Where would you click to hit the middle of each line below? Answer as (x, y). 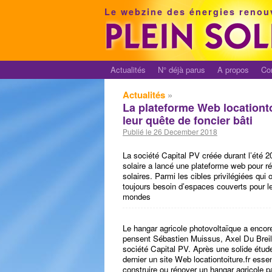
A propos (233, 70)
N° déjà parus (182, 70)
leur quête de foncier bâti (188, 120)
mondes (137, 196)
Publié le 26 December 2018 (170, 131)
